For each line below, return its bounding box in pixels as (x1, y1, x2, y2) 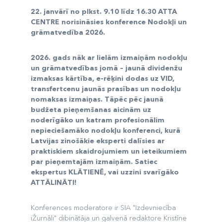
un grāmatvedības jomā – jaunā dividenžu (30, 63, 182, 72)
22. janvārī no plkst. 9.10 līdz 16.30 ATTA (30, 7, 177, 16)
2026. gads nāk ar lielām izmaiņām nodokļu (30, 53, 187, 62)
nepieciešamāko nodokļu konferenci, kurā (30, 126, 180, 135)
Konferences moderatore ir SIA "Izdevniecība (30, 203, 176, 212)
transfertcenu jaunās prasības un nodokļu (30, 84, 181, 93)
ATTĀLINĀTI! (30, 178, 77, 187)
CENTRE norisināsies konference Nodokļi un (30, 17, 187, 26)
